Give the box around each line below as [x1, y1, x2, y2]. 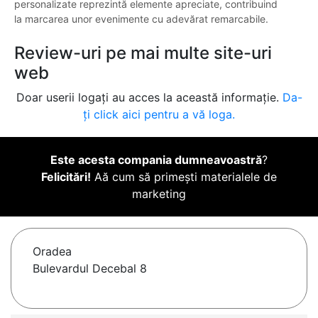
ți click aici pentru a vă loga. [83, 107, 235, 122]
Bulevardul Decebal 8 [33, 261, 147, 276]
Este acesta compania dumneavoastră [50, 153, 262, 168]
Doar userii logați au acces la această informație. [16, 90, 283, 105]
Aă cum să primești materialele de [91, 170, 277, 185]
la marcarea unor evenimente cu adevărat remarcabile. [14, 13, 268, 26]
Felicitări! [41, 170, 91, 185]
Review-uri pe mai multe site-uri [14, 43, 272, 64]
